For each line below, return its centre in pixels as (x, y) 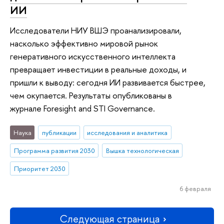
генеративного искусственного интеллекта (93, 56)
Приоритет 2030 (39, 168)
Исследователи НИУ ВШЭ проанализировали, (96, 30)
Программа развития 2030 (54, 151)
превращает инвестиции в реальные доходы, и (98, 69)
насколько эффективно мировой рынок (84, 43)
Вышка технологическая (142, 151)
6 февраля (195, 188)
